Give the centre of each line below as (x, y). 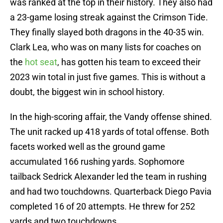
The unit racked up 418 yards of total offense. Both (110, 132)
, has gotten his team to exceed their (129, 62)
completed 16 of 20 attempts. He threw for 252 (103, 207)
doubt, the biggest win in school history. (87, 92)
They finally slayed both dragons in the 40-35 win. (107, 32)
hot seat (41, 62)
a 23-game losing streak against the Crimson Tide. (109, 17)
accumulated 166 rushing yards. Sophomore (97, 162)
